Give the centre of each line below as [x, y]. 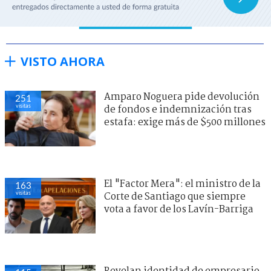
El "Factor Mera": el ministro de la [182, 184]
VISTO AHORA [63, 61]
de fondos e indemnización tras [178, 109]
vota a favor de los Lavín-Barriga [179, 209]
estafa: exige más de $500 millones [185, 122]
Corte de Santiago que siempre [175, 197]
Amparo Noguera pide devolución [182, 97]
